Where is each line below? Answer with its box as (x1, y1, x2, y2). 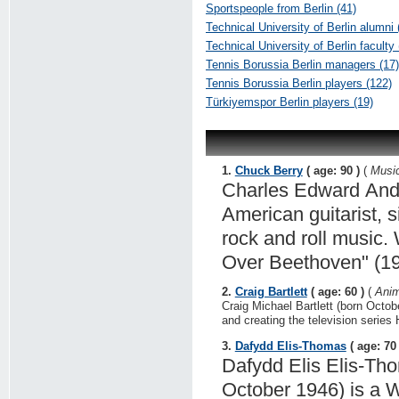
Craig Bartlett (234, 285, 307, 299)
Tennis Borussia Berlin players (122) (206, 77, 392, 90)
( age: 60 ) (306, 285, 364, 299)
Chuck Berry (234, 163, 303, 177)
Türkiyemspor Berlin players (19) (206, 95, 373, 109)
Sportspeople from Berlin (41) (206, 2, 356, 15)
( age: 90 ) (302, 163, 360, 177)
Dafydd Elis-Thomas (234, 338, 346, 353)
